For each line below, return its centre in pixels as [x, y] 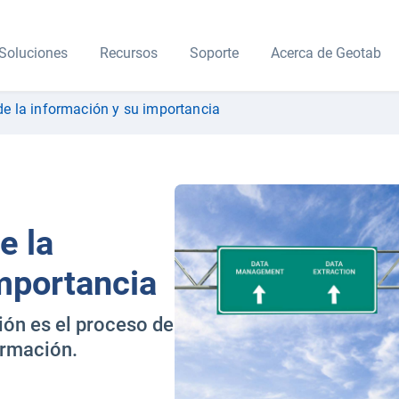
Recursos [128, 53]
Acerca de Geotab [326, 53]
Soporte [214, 53]
